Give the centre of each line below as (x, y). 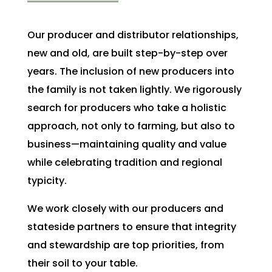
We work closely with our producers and (125, 208)
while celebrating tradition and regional (124, 162)
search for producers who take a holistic (127, 107)
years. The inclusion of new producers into (131, 71)
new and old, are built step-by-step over (127, 53)
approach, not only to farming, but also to (131, 126)
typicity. (47, 180)
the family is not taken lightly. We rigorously (134, 89)
